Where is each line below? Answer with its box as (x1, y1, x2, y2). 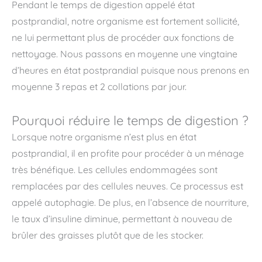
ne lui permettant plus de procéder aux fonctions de (12, 32, 234, 43)
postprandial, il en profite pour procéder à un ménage (12, 147, 244, 159)
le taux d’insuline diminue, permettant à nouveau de (12, 213, 232, 225)
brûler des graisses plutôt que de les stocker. (12, 229, 204, 241)
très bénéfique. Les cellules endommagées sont (12, 164, 218, 175)
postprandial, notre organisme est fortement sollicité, (12, 15, 239, 27)
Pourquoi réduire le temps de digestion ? (12, 112, 249, 129)
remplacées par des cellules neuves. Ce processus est (12, 180, 243, 192)
